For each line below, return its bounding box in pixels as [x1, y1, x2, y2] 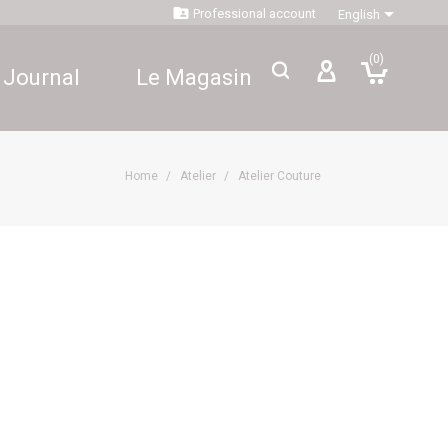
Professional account [193, 6, 317, 21]
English [338, 7, 381, 23]
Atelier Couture [238, 169, 321, 183]
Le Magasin [136, 65, 252, 90]
